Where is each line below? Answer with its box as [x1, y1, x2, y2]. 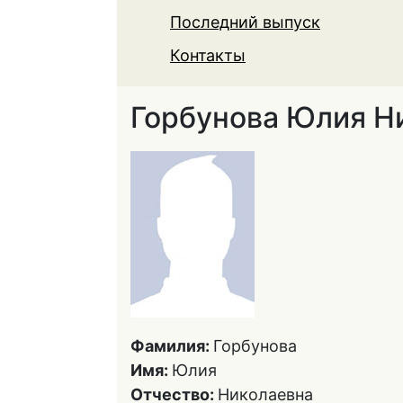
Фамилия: [130, 336, 213, 355]
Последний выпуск [170, 13, 320, 31]
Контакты [170, 46, 246, 65]
